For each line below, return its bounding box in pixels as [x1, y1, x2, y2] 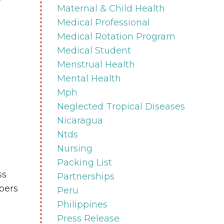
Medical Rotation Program [56, 30, 175, 42]
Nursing [56, 142, 92, 154]
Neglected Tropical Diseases [56, 100, 185, 112]
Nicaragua [56, 114, 103, 126]
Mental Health [56, 72, 121, 84]
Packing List [56, 156, 112, 168]
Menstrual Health [56, 58, 135, 70]
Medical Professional [56, 16, 150, 28]
